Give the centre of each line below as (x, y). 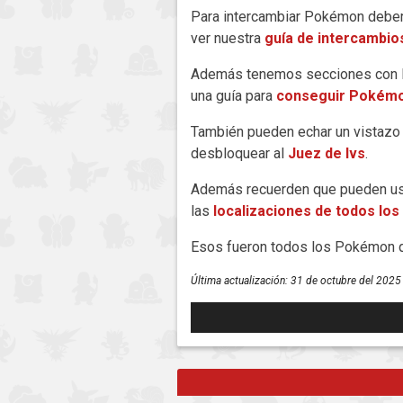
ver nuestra (228, 39)
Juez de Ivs (327, 154)
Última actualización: (241, 281)
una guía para (233, 96)
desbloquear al (239, 154)
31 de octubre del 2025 (346, 281)
